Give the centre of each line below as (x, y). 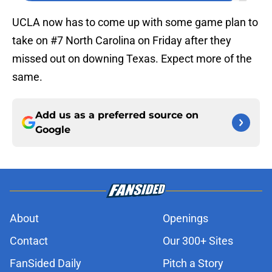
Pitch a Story (193, 263)
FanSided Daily (46, 263)
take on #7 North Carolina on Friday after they (122, 41)
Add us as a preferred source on (117, 115)
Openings (185, 219)
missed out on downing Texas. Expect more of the (132, 59)
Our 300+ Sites (198, 241)
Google (53, 130)
